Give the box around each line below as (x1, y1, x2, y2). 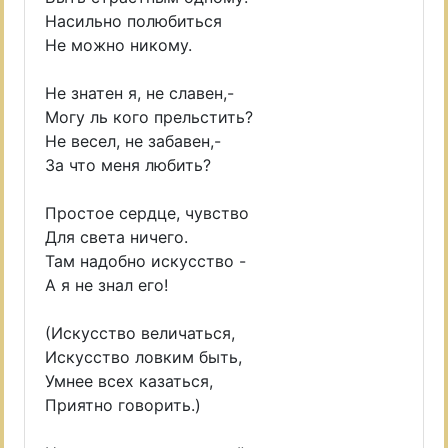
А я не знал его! (45, 275, 168, 295)
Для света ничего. (45, 227, 188, 247)
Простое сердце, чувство (45, 203, 249, 223)
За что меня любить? (45, 155, 211, 175)
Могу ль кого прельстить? (45, 107, 253, 127)
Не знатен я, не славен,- (45, 83, 234, 103)
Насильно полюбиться (45, 11, 222, 31)
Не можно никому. (45, 35, 192, 55)
